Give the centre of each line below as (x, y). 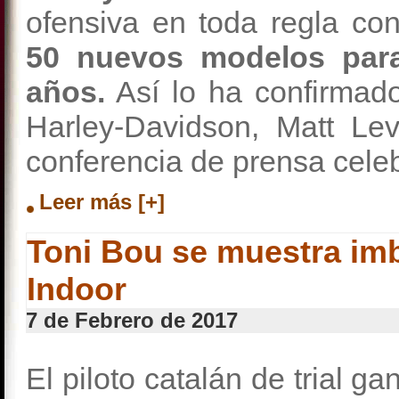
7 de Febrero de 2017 (132, 320)
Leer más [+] (102, 202)
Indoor (77, 289)
